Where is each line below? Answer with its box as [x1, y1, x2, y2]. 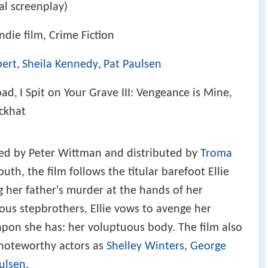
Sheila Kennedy [22, 59, 98, 71]
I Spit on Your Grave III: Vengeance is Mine [20, 87, 229, 99]
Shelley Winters [106, 240, 184, 253]
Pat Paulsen [103, 59, 162, 71]
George [190, 240, 226, 253]
